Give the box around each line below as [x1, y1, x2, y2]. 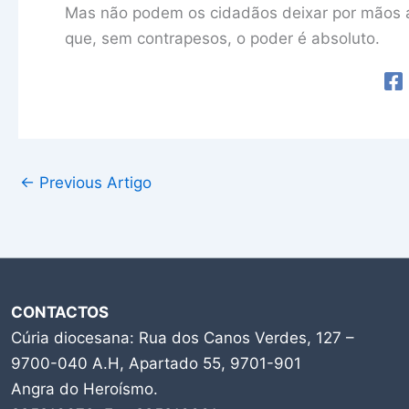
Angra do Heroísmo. [11, 380, 158, 399]
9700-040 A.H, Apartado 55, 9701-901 [11, 354, 301, 373]
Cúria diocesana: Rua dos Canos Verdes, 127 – [11, 329, 354, 348]
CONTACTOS [11, 303, 109, 322]
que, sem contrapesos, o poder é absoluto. [65, 29, 380, 48]
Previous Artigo [35, 173, 152, 193]
